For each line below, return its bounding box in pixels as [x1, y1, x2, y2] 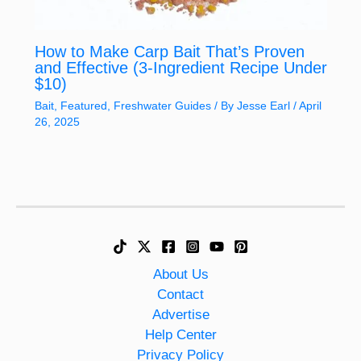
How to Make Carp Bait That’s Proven [34, 43, 305, 61]
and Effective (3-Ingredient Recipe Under [34, 59, 327, 77]
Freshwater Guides [113, 99, 211, 113]
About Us [152, 266, 209, 282]
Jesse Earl [236, 99, 293, 113]
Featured [60, 99, 107, 113]
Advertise [151, 306, 210, 322]
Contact [157, 286, 204, 302]
